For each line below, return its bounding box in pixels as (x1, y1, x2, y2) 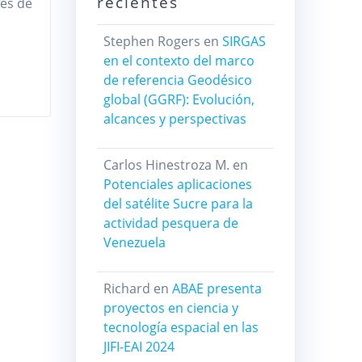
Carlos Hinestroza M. (103, 156, 229, 175)
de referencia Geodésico (103, 71, 252, 90)
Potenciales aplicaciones (103, 175, 252, 194)
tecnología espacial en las (103, 318, 259, 337)
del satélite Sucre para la (103, 195, 253, 213)
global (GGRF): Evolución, (103, 90, 255, 109)
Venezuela (103, 234, 166, 252)
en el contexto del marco (103, 52, 255, 70)
